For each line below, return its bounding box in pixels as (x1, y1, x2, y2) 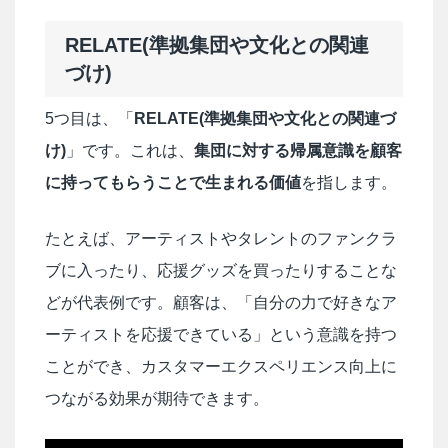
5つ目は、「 (45, 109, 134, 127)
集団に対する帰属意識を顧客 (194, 141, 402, 159)
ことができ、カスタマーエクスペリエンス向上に (45, 357, 397, 375)
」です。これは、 (66, 141, 194, 159)
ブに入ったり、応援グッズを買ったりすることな (45, 261, 397, 279)
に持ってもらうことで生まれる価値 (45, 173, 301, 191)
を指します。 (301, 173, 397, 191)
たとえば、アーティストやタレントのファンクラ (45, 229, 397, 247)
